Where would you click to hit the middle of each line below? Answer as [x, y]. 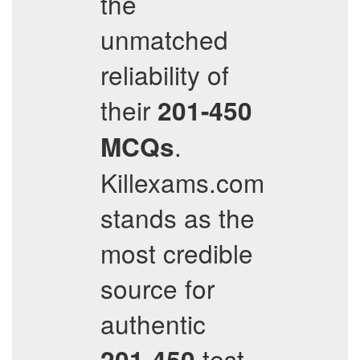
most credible [177, 253]
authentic [153, 323]
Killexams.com [182, 182]
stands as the [178, 217]
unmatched [164, 39]
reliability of [165, 74]
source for [157, 288]
